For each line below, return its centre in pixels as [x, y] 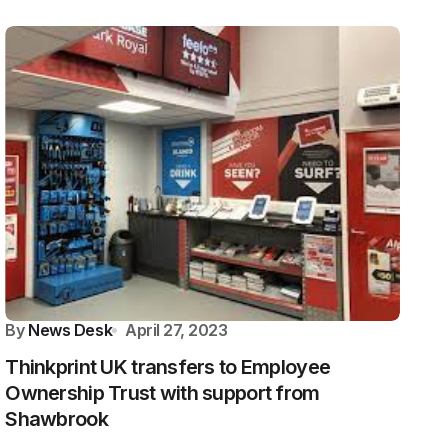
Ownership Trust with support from [162, 393]
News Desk [70, 330]
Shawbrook [56, 419]
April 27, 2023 [176, 330]
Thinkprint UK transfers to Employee [168, 367]
